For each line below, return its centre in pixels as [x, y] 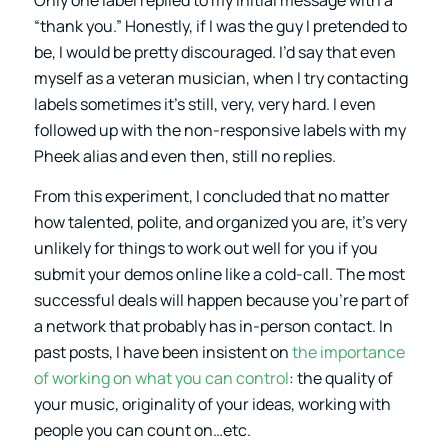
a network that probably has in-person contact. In [213, 325]
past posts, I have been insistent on [162, 351]
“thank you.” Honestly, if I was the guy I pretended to [220, 26]
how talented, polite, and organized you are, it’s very [220, 221]
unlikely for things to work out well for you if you [205, 247]
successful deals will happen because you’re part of [221, 299]
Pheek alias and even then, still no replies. [184, 156]
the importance [348, 351]
